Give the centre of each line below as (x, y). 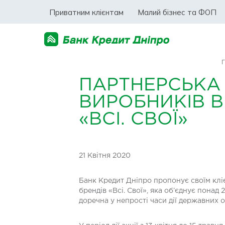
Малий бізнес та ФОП (177, 12)
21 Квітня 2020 (105, 156)
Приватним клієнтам (86, 12)
